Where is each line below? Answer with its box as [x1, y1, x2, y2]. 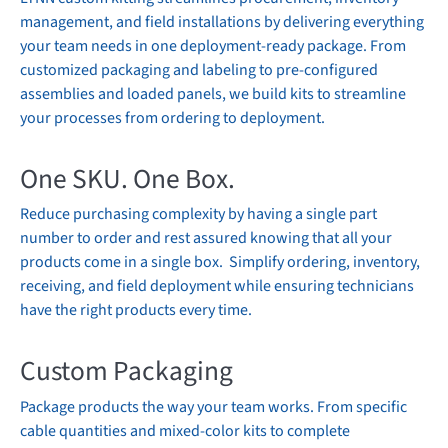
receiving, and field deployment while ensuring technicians [20, 275, 414, 298]
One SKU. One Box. [20, 159, 240, 199]
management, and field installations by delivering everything [20, 10, 424, 33]
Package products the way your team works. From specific [20, 395, 407, 418]
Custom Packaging [20, 352, 233, 392]
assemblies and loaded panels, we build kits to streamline [20, 82, 406, 105]
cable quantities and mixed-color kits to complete [20, 419, 350, 442]
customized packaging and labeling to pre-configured [20, 58, 378, 81]
